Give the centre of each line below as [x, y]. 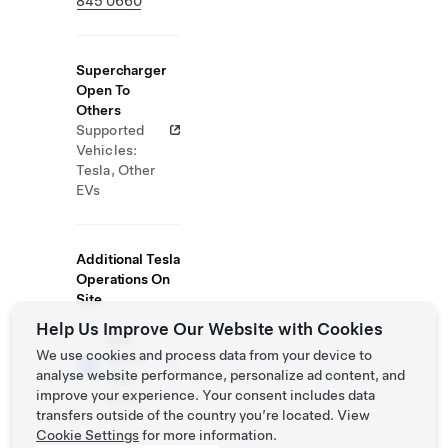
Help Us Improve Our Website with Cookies [209, 329]
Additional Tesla [128, 259]
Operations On [123, 279]
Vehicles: [106, 150]
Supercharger [121, 70]
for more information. [208, 435]
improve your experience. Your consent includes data [205, 395]
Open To [103, 90]
